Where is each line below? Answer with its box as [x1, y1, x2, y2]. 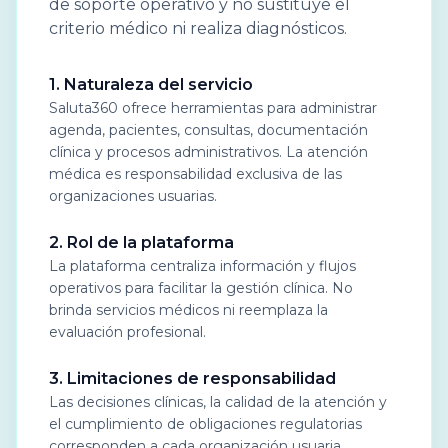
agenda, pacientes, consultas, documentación [49, 121, 368, 139]
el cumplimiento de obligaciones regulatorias [49, 415, 362, 433]
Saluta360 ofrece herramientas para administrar [49, 99, 377, 117]
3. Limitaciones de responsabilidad [49, 369, 336, 388]
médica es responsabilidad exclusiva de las [49, 165, 342, 183]
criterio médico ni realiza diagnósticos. [49, 19, 347, 38]
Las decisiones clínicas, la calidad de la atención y [49, 393, 387, 411]
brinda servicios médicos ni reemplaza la [49, 301, 328, 319]
